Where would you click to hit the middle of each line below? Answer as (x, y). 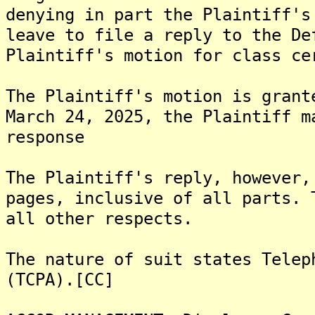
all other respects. (99, 218)
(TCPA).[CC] (60, 279)
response (45, 137)
